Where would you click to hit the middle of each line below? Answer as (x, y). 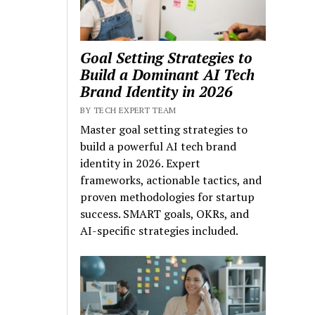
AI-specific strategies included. (160, 231)
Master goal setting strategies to (164, 130)
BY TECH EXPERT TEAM (128, 110)
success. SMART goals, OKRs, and (165, 214)
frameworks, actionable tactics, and (171, 180)
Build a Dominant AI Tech (168, 75)
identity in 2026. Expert (141, 163)
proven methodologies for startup (168, 197)
